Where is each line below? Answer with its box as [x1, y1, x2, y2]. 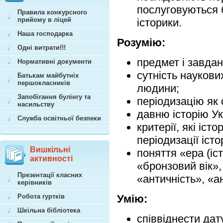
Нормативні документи [17, 58, 92, 65]
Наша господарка [17, 30, 73, 37]
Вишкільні [30, 145, 70, 154]
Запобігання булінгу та [17, 93, 91, 101]
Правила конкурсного [17, 8, 87, 16]
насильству [17, 101, 54, 108]
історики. [137, 16, 182, 29]
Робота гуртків [17, 193, 65, 200]
